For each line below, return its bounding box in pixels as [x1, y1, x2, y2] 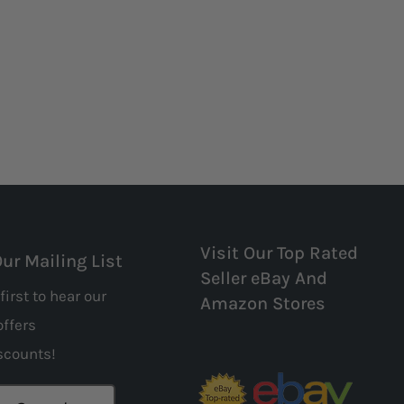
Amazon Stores [199, 292, 326, 314]
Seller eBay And [199, 267, 327, 289]
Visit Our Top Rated [199, 242, 358, 263]
